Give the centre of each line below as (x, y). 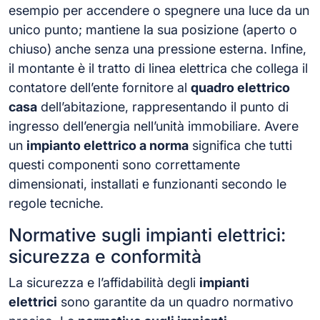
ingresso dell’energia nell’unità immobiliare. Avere (154, 126)
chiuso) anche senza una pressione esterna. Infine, (157, 49)
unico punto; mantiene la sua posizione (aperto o (153, 29)
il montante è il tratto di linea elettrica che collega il (158, 68)
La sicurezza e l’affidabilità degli (104, 282)
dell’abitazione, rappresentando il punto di (163, 106)
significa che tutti (240, 145)
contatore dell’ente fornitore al (100, 87)
